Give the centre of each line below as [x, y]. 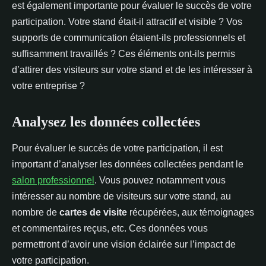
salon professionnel [53, 180]
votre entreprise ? [48, 86]
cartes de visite [93, 212]
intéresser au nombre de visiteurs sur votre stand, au [121, 196]
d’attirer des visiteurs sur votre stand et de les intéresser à [132, 70]
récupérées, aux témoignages [191, 212]
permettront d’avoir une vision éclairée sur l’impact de [124, 244]
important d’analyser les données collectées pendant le [128, 164]
